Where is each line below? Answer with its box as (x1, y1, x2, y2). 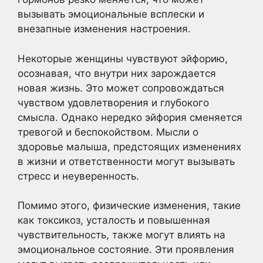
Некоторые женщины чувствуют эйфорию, (18, 52, 228, 65)
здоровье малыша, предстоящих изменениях (18, 140, 241, 153)
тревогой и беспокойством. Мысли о (18, 126, 198, 138)
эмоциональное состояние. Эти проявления (18, 244, 234, 255)
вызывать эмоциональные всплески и (18, 8, 204, 20)
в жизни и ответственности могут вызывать (18, 155, 235, 167)
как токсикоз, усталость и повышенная (18, 214, 210, 226)
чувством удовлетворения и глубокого (18, 96, 209, 109)
